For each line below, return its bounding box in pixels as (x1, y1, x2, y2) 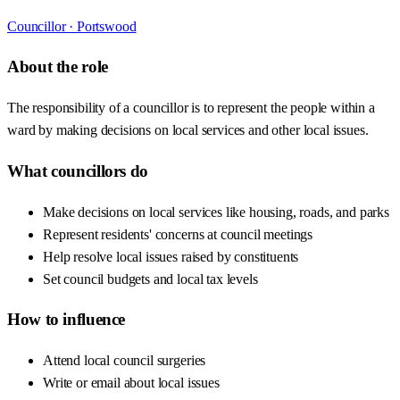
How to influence (7, 310, 126, 329)
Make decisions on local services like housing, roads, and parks (43, 204, 389, 220)
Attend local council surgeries (43, 353, 206, 369)
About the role (7, 57, 108, 77)
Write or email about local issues (43, 375, 220, 391)
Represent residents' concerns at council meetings (43, 226, 313, 242)
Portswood (76, 18, 137, 34)
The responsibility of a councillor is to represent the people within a (7, 100, 375, 116)
